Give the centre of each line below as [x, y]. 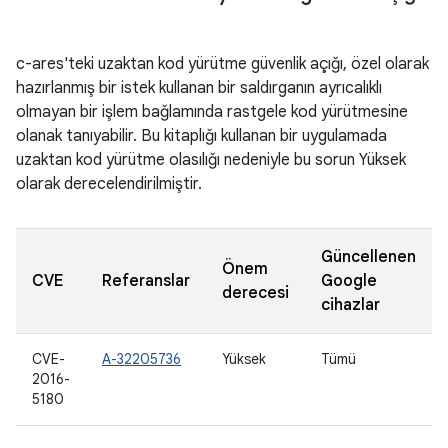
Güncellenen [368, 257]
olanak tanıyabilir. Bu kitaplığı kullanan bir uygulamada [201, 136]
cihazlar [350, 305]
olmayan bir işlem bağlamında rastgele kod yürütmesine [212, 112]
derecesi [255, 293]
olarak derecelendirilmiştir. [109, 184]
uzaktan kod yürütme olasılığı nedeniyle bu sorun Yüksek [211, 160]
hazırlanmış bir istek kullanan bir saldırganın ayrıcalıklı [199, 88]
